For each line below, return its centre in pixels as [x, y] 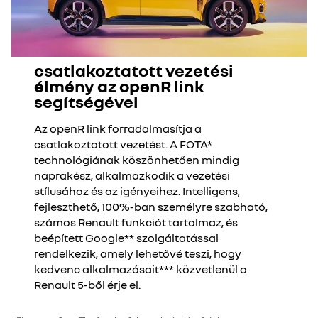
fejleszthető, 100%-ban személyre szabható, [151, 207]
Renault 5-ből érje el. [87, 285]
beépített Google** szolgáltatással [126, 238]
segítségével [86, 101]
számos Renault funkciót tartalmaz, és [136, 222]
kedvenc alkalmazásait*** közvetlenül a [141, 269]
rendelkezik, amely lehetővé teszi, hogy [138, 253]
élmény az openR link [119, 86]
